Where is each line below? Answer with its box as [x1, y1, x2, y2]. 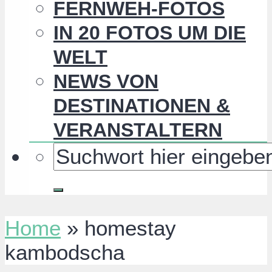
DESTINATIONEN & [53, 95, 230, 117]
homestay [84, 216, 176, 240]
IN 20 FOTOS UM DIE [53, 22, 246, 44]
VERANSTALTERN [53, 119, 222, 141]
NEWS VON [53, 70, 158, 93]
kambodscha [5, 240, 124, 265]
